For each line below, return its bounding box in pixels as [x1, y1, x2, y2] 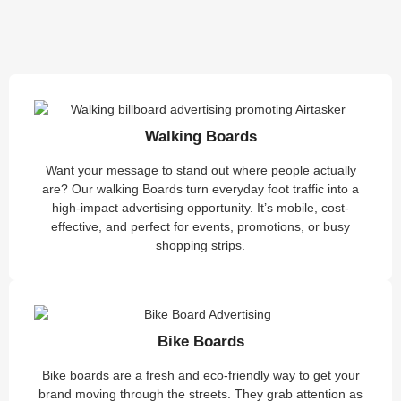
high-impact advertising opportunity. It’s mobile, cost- [52, 200, 349, 215]
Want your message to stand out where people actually [45, 162, 356, 177]
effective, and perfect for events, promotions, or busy [51, 218, 350, 234]
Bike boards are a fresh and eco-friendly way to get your [41, 368, 360, 383]
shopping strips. [156, 237, 245, 252]
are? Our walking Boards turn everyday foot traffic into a [42, 181, 359, 196]
